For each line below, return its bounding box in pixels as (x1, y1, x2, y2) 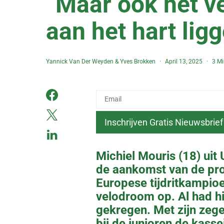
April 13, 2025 (165, 58, 202, 65)
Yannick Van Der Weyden (46, 58, 113, 65)
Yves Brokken (120, 58, 155, 65)
